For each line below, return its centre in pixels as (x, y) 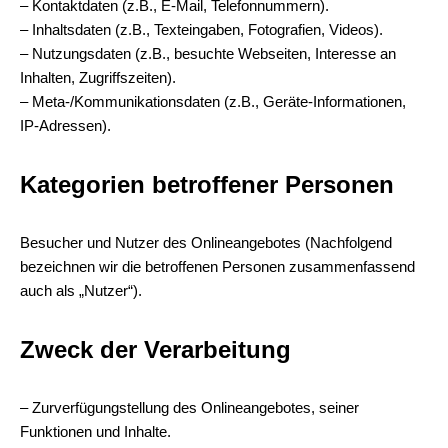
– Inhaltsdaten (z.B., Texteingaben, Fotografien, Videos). (201, 29)
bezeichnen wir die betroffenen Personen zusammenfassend (217, 266)
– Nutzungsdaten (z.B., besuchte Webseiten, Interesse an (208, 53)
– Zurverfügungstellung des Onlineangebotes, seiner (189, 407)
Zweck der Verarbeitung (155, 349)
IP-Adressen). (65, 125)
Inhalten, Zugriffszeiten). (98, 77)
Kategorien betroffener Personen (207, 184)
